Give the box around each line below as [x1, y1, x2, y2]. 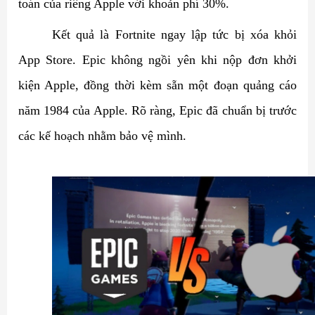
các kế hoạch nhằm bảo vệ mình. [18, 129, 186, 143]
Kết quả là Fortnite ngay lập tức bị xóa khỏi [52, 27, 297, 41]
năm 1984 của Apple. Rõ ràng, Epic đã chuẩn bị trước [18, 103, 297, 117]
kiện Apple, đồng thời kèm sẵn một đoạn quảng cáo [18, 78, 297, 92]
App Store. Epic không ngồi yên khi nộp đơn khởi [18, 53, 297, 67]
